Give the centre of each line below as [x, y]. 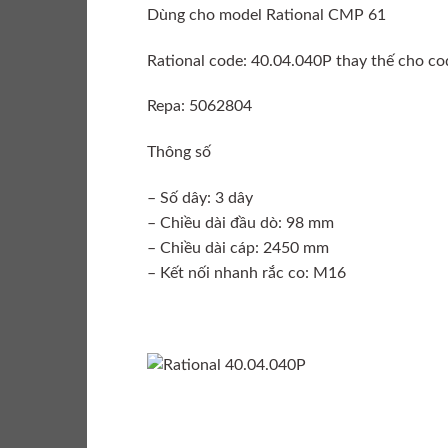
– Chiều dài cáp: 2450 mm [238, 248]
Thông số [179, 152]
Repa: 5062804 [199, 106]
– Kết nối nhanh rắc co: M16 [246, 273]
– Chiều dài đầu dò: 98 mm [240, 223]
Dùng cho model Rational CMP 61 [266, 14]
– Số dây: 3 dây [200, 198]
